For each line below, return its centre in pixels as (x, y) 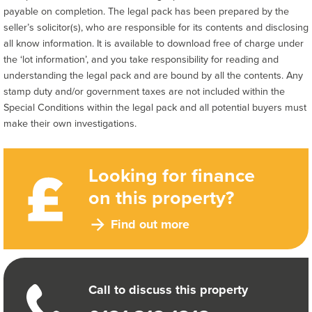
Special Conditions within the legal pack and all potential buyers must (155, 108)
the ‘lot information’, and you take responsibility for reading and (141, 60)
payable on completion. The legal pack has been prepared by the (146, 11)
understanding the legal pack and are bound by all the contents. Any (153, 76)
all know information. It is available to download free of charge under (154, 44)
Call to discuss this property (168, 289)
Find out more (150, 224)
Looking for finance (171, 175)
